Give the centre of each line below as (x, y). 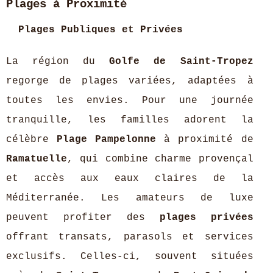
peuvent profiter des (83, 218)
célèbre (32, 140)
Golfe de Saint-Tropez (181, 62)
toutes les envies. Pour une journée (130, 101)
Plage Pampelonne (107, 140)
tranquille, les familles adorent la (130, 120)
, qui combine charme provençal (160, 159)
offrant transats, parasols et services (130, 237)
